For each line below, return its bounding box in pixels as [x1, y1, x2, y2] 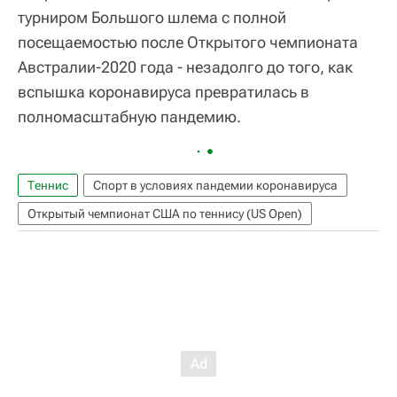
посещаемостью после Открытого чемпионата [18, 32, 358, 51]
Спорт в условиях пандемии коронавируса [93, 177, 338, 192]
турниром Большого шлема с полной [18, 7, 286, 27]
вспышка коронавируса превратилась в [18, 82, 309, 101]
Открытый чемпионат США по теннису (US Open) [27, 206, 302, 221]
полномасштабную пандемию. [18, 106, 241, 126]
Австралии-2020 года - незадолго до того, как [18, 57, 353, 76]
